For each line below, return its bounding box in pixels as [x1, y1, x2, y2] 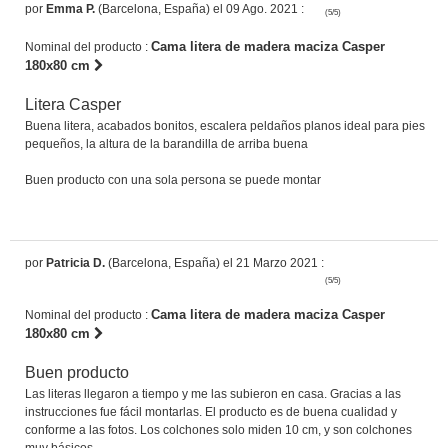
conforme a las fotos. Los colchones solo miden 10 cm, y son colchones [25, 422, 412, 437]
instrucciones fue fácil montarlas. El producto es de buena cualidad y [25, 404, 397, 419]
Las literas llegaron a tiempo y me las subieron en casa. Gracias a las [25, 386, 401, 401]
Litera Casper [25, 95, 121, 113]
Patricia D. [46, 255, 105, 270]
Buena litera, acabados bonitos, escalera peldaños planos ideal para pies [25, 118, 425, 133]
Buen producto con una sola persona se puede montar [25, 172, 321, 187]
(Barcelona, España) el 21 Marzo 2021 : [105, 255, 324, 270]
